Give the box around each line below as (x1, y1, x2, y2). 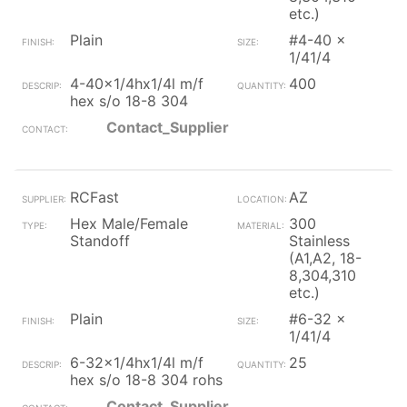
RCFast (70, 188, 119, 206)
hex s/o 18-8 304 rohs (70, 371, 223, 389)
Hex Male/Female (70, 214, 188, 233)
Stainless (288, 232, 350, 250)
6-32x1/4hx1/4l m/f (70, 353, 203, 372)
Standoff (70, 232, 130, 250)
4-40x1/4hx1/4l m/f (70, 74, 203, 93)
